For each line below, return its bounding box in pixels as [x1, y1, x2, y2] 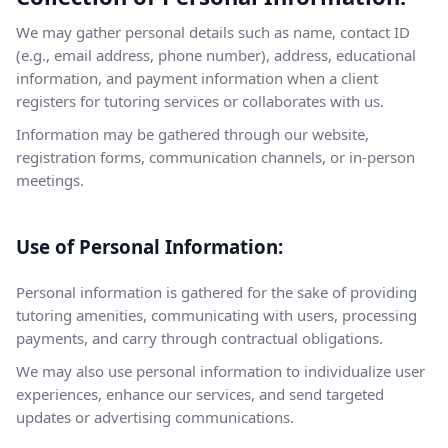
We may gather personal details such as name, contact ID [16, 22, 410, 42]
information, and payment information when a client [16, 68, 378, 88]
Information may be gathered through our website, [16, 124, 369, 144]
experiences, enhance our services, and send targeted [16, 384, 384, 404]
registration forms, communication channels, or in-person [16, 147, 415, 167]
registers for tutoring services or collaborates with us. [16, 91, 384, 111]
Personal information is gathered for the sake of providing [16, 282, 417, 302]
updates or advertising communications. [16, 407, 294, 427]
